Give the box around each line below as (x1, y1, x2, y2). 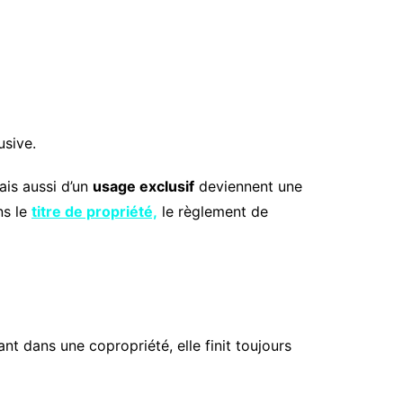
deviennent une (194, 177, 302, 196)
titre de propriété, (31, 202, 157, 221)
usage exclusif (93, 177, 194, 196)
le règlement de (157, 202, 268, 221)
